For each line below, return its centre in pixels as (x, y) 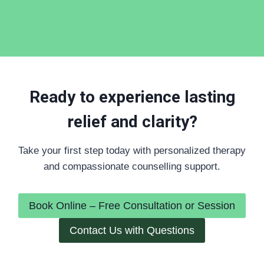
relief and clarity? (132, 121)
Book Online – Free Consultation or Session (132, 205)
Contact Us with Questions (132, 231)
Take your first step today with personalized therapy (132, 150)
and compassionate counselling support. (132, 166)
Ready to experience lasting (132, 97)
